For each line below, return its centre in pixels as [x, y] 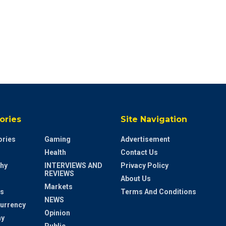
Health [55, 152]
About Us [136, 178]
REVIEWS [59, 173]
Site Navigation [154, 119]
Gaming [57, 139]
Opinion [57, 213]
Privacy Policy [145, 165]
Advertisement [145, 139]
